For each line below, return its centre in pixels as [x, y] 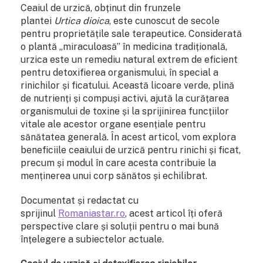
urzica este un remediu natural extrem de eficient [129, 59]
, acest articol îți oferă [174, 213]
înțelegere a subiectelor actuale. [92, 239]
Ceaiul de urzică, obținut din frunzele [101, 8]
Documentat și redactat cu [80, 200]
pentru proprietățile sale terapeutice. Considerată [131, 33]
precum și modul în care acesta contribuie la [118, 163]
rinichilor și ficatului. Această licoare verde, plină [127, 85]
